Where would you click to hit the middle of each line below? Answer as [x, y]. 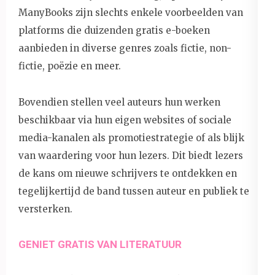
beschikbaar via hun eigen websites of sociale [125, 120]
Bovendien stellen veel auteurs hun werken [119, 102]
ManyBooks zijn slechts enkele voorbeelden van [131, 12]
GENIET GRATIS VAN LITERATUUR [100, 244]
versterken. [45, 209]
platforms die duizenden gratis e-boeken [114, 30]
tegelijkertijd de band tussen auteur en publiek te [134, 191]
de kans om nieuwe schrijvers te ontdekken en [128, 173]
